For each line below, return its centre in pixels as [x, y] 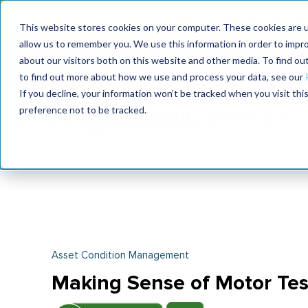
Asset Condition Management [120, 255]
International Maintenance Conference [216, 53]
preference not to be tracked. [83, 110]
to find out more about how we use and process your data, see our [162, 77]
